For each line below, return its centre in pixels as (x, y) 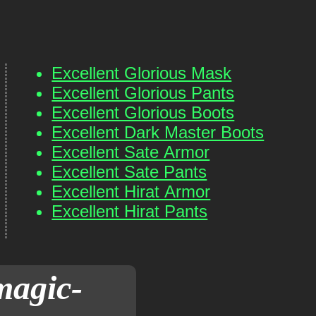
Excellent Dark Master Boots (158, 132)
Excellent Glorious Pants (143, 93)
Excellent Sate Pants (129, 172)
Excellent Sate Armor (131, 152)
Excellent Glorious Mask (142, 73)
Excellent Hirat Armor (131, 192)
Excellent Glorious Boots (143, 113)
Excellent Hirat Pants (130, 211)
